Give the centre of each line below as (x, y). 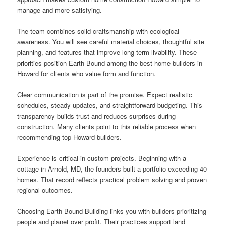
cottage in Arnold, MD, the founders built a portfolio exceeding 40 (112, 169)
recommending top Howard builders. (70, 137)
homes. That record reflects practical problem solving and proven (112, 180)
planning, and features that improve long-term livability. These (107, 52)
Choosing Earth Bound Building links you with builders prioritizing (112, 211)
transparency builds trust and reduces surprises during (97, 116)
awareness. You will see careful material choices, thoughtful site (111, 42)
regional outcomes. (45, 190)
